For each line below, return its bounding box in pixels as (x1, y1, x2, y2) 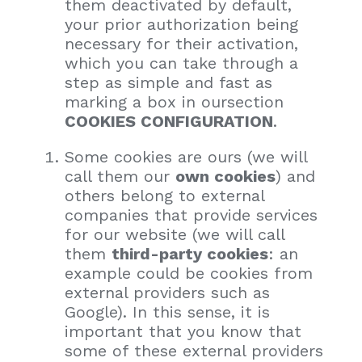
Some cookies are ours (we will (65, 146, 307, 166)
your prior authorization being (65, 14, 298, 34)
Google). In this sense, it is (65, 301, 270, 322)
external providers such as (65, 282, 270, 302)
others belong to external (65, 185, 264, 205)
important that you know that (65, 321, 301, 341)
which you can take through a (65, 53, 298, 73)
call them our (65, 166, 175, 186)
